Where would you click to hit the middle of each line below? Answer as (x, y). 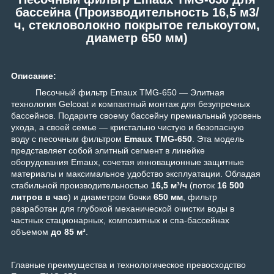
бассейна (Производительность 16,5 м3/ (137, 12)
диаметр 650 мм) (137, 38)
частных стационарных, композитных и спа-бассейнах (120, 220)
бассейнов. (35, 116)
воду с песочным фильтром (68, 139)
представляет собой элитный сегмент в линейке (108, 151)
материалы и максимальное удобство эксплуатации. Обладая (136, 174)
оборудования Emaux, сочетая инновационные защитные (128, 162)
